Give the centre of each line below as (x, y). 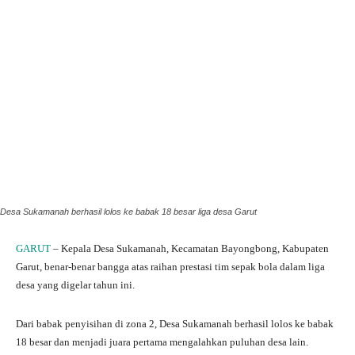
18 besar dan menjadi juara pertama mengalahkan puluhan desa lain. (162, 342)
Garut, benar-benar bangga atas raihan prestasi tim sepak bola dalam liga (170, 266)
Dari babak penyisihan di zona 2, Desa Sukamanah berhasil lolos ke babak (175, 323)
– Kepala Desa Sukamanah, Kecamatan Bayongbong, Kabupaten (191, 248)
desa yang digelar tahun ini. (75, 284)
